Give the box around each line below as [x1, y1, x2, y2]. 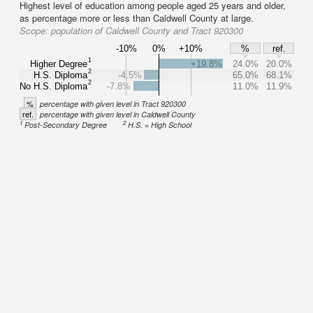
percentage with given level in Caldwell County [40, 109, 196, 119]
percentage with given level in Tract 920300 [40, 99, 186, 109]
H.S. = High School [128, 119, 192, 130]
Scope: [20, 24, 51, 37]
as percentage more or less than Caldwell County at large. [20, 11, 254, 24]
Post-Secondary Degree [24, 119, 108, 130]
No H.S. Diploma [20, 80, 88, 92]
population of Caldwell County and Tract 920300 [51, 24, 243, 37]
